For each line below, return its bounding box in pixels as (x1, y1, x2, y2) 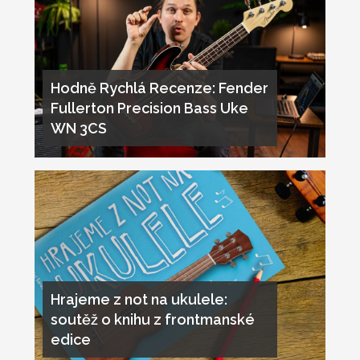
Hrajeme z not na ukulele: (50, 290, 227, 308)
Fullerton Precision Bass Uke (50, 99, 248, 117)
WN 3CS (50, 119, 107, 137)
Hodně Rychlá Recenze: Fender (50, 79, 268, 96)
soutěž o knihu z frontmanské (50, 310, 255, 328)
